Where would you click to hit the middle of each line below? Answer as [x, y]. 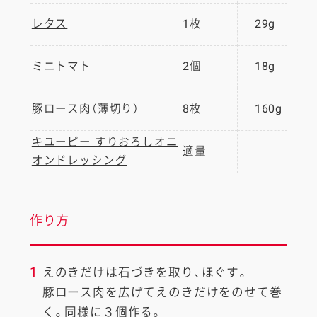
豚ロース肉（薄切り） [86, 109]
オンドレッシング [79, 160]
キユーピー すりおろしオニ [105, 142]
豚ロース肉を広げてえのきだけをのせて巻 [162, 293]
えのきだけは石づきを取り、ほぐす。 [145, 273]
